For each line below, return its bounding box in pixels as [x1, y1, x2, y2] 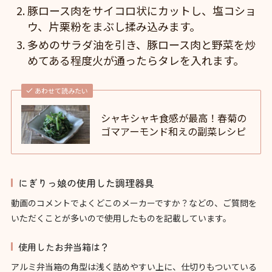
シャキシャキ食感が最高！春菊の [101, 110, 247, 125]
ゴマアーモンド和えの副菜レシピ [101, 123, 246, 138]
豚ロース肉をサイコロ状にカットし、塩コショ [27, 2, 256, 18]
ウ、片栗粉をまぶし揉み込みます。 [27, 18, 200, 34]
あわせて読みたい [35, 86, 89, 95]
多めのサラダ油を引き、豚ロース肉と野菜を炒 [27, 36, 256, 53]
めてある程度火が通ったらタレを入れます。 [27, 52, 244, 69]
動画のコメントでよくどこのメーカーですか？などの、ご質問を [10, 196, 257, 209]
